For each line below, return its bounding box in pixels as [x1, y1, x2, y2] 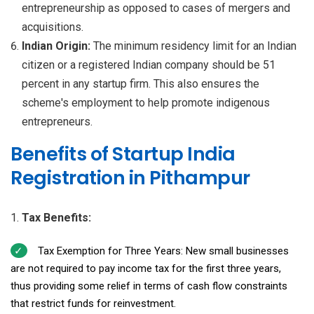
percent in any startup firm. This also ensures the [22, 76, 259, 90]
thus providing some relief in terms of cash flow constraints [11, 279, 287, 292]
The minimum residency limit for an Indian [93, 39, 296, 53]
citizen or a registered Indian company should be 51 [22, 57, 275, 71]
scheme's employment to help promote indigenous [22, 95, 270, 109]
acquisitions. [22, 20, 83, 34]
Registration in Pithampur [11, 164, 250, 191]
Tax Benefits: [22, 210, 91, 224]
